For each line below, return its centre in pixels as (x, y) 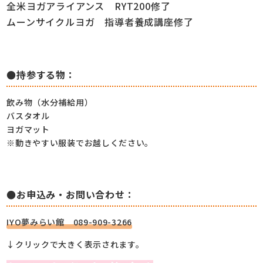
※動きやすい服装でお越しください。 (80, 142)
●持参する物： (41, 74)
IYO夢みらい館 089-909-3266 (69, 222)
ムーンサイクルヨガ (56, 21)
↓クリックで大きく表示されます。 (75, 244)
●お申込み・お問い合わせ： (71, 194)
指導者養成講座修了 (149, 21)
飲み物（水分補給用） (50, 102)
